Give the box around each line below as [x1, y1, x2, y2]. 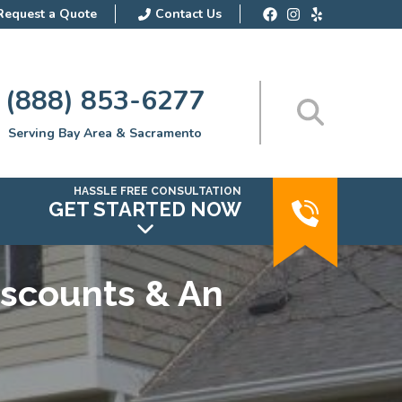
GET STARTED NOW [48, 197, 241, 221]
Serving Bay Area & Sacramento [8, 124, 203, 142]
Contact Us [155, 5, 222, 22]
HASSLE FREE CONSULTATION [74, 185, 241, 197]
